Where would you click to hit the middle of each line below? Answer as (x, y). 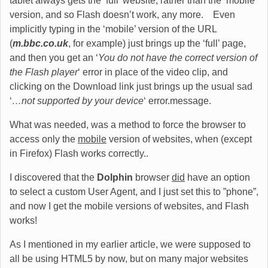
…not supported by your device (78, 101)
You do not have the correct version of (178, 58)
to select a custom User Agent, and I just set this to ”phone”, (134, 192)
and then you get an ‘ (54, 58)
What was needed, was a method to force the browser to (128, 125)
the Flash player (44, 72)
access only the (44, 139)
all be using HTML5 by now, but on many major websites (129, 259)
